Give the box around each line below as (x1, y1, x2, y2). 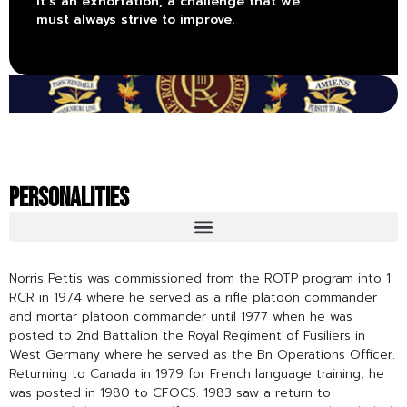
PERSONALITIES (9, 183, 129, 215)
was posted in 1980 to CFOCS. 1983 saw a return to (9, 383, 331, 403)
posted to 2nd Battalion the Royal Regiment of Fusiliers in (9, 326, 365, 346)
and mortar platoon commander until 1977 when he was (9, 307, 352, 327)
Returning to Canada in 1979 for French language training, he (9, 364, 384, 384)
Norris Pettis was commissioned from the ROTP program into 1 (9, 269, 391, 289)
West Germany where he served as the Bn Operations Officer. (9, 345, 395, 365)
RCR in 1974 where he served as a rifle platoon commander (9, 288, 377, 308)
